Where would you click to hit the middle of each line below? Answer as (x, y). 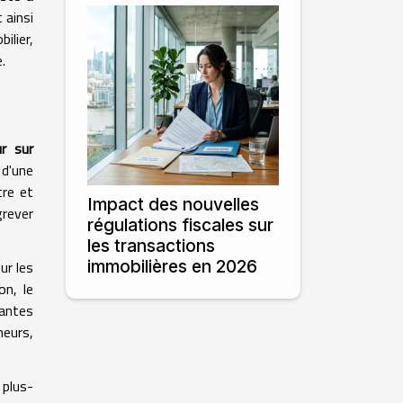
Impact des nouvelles (173, 204)
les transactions (151, 246)
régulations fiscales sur (180, 225)
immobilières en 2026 (172, 266)
